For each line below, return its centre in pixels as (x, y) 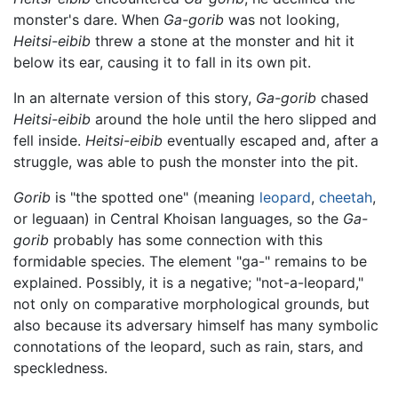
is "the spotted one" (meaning (155, 198)
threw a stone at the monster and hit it (223, 41)
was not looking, (282, 20)
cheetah (346, 198)
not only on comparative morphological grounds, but (191, 304)
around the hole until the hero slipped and (234, 119)
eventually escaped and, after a (271, 141)
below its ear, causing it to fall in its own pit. (162, 63)
